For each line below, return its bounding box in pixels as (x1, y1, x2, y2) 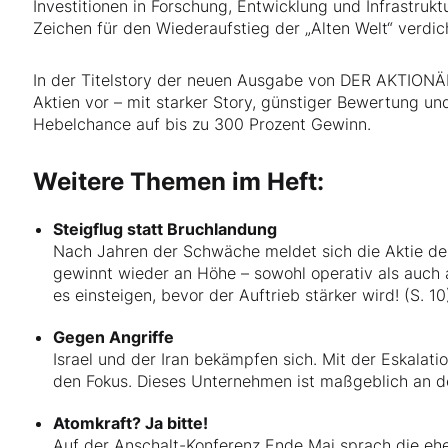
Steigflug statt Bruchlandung (53, 219, 278, 239)
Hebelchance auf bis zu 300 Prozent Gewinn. (33, 114, 372, 134)
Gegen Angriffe (53, 327, 175, 347)
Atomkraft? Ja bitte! (53, 413, 209, 433)
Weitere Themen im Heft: (33, 167, 325, 196)
